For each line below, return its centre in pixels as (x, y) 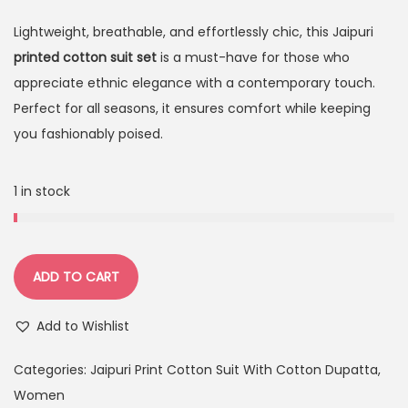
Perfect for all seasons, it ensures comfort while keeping (192, 108)
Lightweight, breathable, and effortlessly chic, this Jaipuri (194, 31)
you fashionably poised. (88, 133)
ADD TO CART (76, 276)
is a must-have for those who (253, 57)
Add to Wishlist (83, 326)
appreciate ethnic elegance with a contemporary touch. (194, 82)
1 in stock (42, 191)
